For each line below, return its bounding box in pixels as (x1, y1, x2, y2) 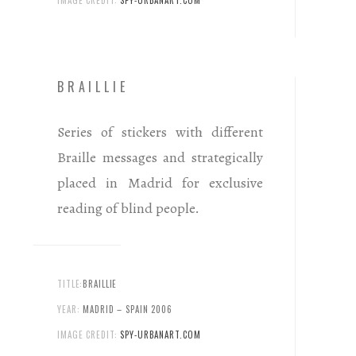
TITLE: (57, 277, 83, 290)
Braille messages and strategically (57, 147, 263, 167)
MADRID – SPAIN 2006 (83, 302, 173, 315)
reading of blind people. (57, 198, 199, 218)
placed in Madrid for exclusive (57, 172, 263, 192)
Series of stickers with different (57, 122, 263, 141)
